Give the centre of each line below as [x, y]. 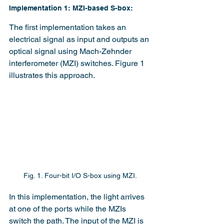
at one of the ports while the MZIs [68, 209]
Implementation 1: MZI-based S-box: [71, 8]
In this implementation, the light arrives [78, 197]
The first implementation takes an [68, 27]
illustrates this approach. [52, 75]
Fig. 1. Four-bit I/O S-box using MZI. [80, 176]
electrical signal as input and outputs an [80, 39]
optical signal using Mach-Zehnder [71, 51]
